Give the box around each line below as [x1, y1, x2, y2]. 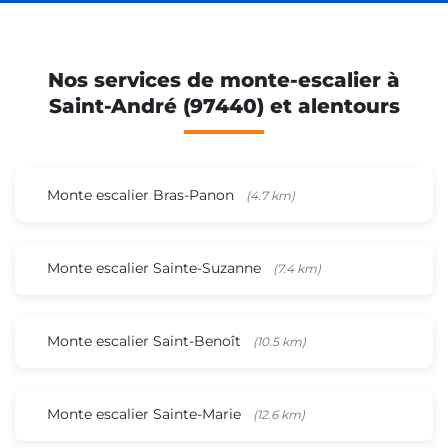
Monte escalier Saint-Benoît [47, 331, 245, 350]
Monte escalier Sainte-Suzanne [47, 258, 265, 277]
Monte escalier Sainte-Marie [47, 404, 245, 423]
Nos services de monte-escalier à [48, 67, 400, 92]
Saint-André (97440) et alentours [48, 93, 400, 118]
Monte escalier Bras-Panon [47, 185, 238, 204]
